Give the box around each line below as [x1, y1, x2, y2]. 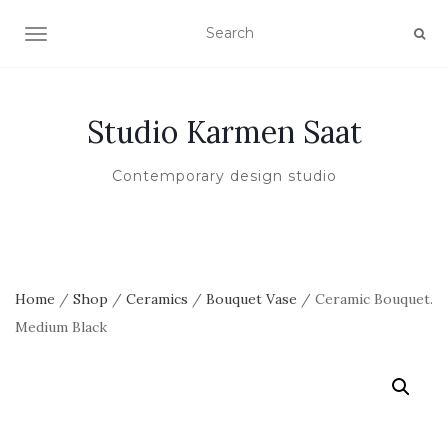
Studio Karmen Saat [86, 113, 362, 151]
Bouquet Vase [206, 290, 297, 308]
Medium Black [15, 318, 107, 336]
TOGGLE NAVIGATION [35, 27, 194, 45]
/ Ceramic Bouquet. [297, 290, 433, 308]
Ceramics [126, 290, 188, 308]
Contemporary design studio [111, 167, 337, 185]
